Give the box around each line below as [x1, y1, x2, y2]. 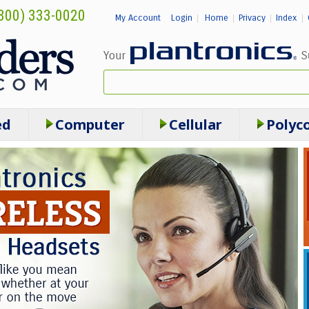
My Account [114, 12, 161, 23]
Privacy [238, 12, 266, 23]
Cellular [168, 115, 222, 134]
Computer [54, 115, 125, 134]
